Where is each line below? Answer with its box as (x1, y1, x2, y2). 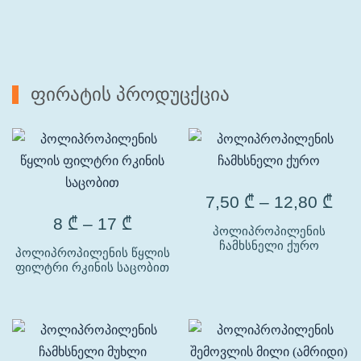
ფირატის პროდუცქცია (31, 84, 230, 105)
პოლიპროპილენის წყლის (15, 246, 170, 259)
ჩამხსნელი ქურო (218, 239, 319, 252)
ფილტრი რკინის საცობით (15, 260, 169, 274)
